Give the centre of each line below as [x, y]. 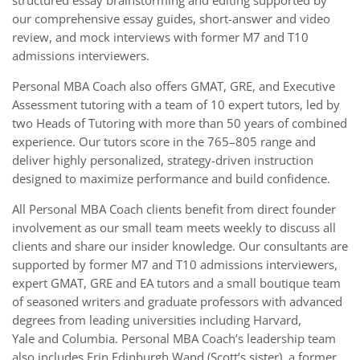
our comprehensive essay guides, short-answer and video [171, 19]
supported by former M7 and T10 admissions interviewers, [175, 265]
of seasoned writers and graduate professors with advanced [177, 302]
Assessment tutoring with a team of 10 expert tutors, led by [176, 105]
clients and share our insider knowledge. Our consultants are [180, 246]
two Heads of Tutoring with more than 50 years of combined [180, 123]
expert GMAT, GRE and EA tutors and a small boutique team [176, 283]
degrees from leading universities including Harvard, [157, 320]
